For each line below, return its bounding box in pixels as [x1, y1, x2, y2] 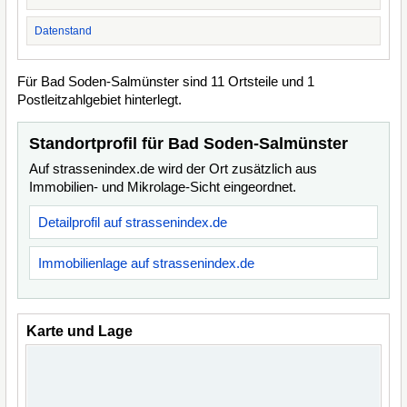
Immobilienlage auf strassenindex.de [38, 255, 254, 271]
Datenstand [35, 25, 92, 37]
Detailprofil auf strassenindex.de [38, 214, 227, 230]
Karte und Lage [26, 323, 133, 339]
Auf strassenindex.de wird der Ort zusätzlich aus [29, 161, 317, 176]
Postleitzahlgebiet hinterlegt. [17, 92, 182, 107]
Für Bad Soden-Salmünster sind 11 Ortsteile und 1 [17, 74, 314, 89]
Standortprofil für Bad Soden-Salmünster [29, 134, 348, 153]
